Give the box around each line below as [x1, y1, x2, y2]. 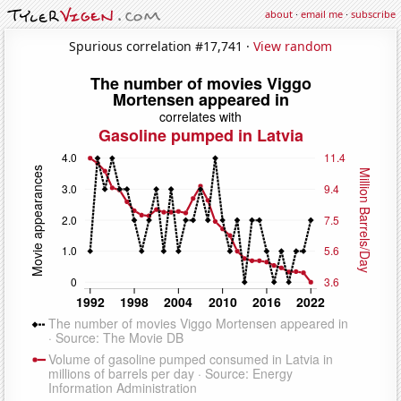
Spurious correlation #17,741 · [69, 37, 253, 55]
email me [301, 7, 343, 21]
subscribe [351, 7, 396, 21]
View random [253, 37, 332, 55]
